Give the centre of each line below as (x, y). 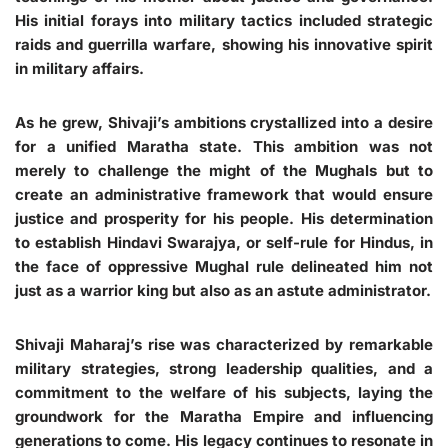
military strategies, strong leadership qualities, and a (224, 368)
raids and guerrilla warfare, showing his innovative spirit (224, 44)
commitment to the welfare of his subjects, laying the (224, 392)
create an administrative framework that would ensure (224, 194)
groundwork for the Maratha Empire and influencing (224, 416)
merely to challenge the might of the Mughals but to (224, 170)
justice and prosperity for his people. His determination (224, 218)
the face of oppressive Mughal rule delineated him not (224, 266)
